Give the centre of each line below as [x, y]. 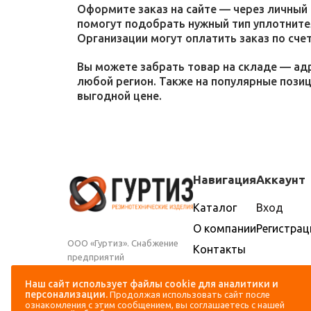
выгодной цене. [119, 96]
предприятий [96, 257]
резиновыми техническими [125, 299]
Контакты [219, 249]
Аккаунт [281, 179]
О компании [225, 228]
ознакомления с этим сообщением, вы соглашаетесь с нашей [155, 305]
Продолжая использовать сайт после [190, 294]
